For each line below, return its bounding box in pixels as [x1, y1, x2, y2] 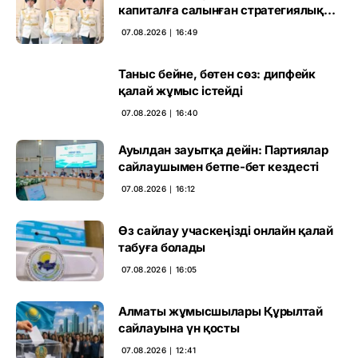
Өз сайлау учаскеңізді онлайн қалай [118, 222, 333, 238]
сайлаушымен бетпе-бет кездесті [118, 158, 319, 174]
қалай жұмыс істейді [118, 82, 243, 98]
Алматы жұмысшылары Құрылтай [118, 303, 323, 319]
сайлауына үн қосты [118, 320, 240, 336]
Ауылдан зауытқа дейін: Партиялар [118, 141, 328, 157]
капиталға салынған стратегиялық [118, 2, 324, 18]
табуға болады [118, 239, 206, 255]
